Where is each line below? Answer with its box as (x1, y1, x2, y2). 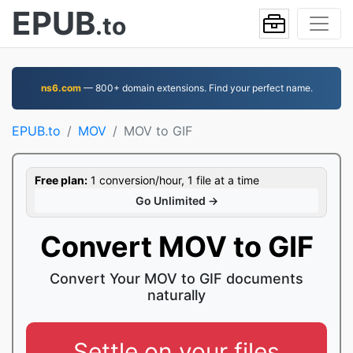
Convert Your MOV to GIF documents (50, 270, 303, 287)
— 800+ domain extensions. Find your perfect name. (80, 82, 313, 94)
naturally (147, 287, 206, 303)
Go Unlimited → (135, 194, 218, 207)
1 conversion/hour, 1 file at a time (87, 173, 259, 187)
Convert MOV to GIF (39, 229, 314, 264)
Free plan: (35, 173, 87, 187)
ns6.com (40, 82, 81, 94)
